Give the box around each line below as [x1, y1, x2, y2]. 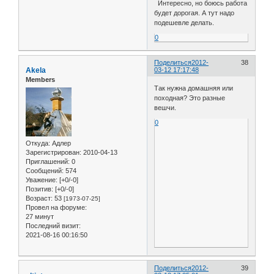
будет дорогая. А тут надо [154, 9, 235, 17]
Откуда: [26, 139, 50, 147]
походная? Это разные [154, 94, 226, 102]
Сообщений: [26, 166, 64, 174]
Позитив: [26, 185, 53, 193]
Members [26, 76, 55, 84]
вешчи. [154, 103, 177, 111]
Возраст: [26, 194, 53, 202]
